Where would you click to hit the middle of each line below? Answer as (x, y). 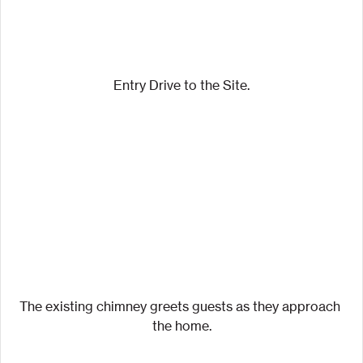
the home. (181, 325)
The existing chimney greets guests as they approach (181, 306)
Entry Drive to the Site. (181, 85)
